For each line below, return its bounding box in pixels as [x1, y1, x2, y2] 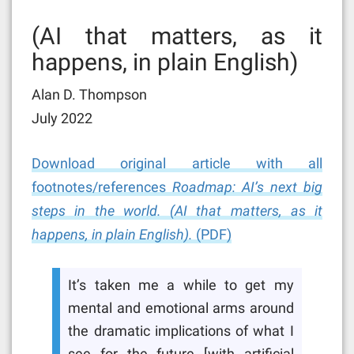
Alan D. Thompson [32, 85, 147, 103]
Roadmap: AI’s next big [172, 178, 322, 195]
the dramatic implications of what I [68, 323, 294, 340]
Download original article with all [32, 154, 322, 171]
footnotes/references [32, 178, 172, 195]
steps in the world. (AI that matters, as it [32, 201, 322, 219]
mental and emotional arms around [68, 300, 294, 317]
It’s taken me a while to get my [68, 277, 294, 294]
